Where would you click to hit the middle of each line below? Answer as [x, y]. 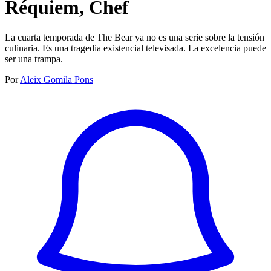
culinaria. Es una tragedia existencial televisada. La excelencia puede [135, 48]
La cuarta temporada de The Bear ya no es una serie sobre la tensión [135, 37]
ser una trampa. [34, 59]
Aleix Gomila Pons [57, 79]
